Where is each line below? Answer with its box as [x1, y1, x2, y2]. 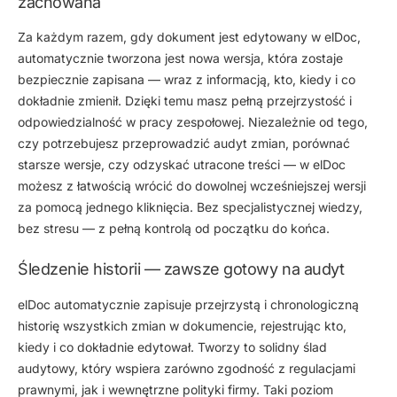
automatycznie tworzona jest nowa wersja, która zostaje [18, 51, 343, 66]
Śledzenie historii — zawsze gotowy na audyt [18, 260, 345, 279]
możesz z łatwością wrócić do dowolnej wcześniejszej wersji [18, 178, 366, 194]
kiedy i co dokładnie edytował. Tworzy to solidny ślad [18, 339, 327, 354]
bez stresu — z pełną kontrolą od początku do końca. [18, 221, 330, 237]
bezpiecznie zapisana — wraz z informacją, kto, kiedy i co [18, 72, 355, 88]
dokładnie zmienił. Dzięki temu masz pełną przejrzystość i [18, 93, 352, 109]
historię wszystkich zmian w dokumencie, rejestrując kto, [18, 317, 346, 333]
